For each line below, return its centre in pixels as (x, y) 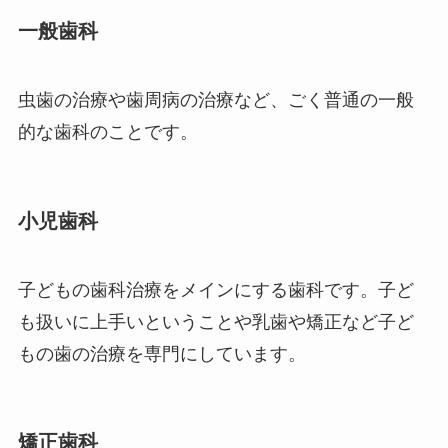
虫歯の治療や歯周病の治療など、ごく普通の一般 (215, 100)
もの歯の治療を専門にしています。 (161, 354)
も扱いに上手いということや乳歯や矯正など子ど (215, 322)
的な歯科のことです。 (107, 132)
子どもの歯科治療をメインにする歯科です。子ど (215, 290)
